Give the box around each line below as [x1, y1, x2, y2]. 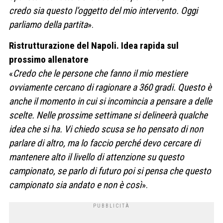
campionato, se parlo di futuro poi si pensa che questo [9, 165, 211, 177]
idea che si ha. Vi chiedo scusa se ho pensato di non [9, 123, 203, 135]
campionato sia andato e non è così [9, 179, 142, 191]
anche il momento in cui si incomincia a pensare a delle [9, 95, 212, 107]
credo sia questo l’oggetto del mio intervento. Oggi [9, 5, 198, 17]
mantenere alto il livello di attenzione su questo [9, 151, 184, 163]
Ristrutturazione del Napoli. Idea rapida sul [9, 39, 179, 51]
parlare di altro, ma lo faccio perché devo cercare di [9, 137, 200, 149]
